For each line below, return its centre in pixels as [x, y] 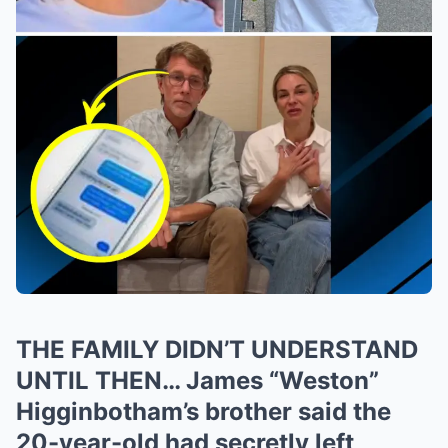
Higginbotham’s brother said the [203, 411]
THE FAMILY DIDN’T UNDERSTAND [217, 349]
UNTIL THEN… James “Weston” [197, 380]
